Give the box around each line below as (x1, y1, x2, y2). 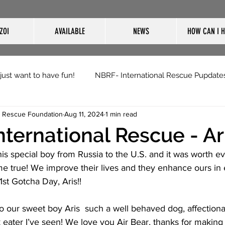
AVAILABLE (54, 26, 85, 36)
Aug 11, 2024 (64, 110, 104, 119)
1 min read (105, 110, 137, 119)
